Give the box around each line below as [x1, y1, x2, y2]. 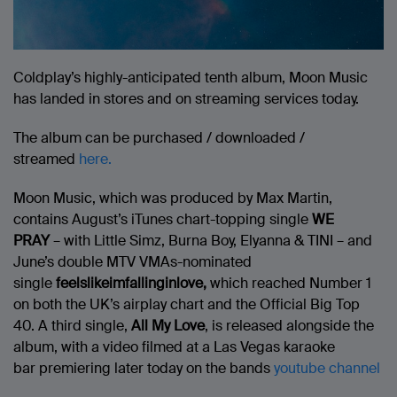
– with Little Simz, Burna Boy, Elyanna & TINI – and [53, 231, 372, 251]
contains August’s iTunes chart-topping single [13, 210, 312, 230]
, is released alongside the [205, 316, 374, 336]
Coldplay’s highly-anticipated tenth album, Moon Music [13, 68, 368, 88]
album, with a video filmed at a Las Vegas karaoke [13, 338, 335, 357]
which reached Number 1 [210, 274, 371, 293]
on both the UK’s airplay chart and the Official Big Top [13, 295, 360, 315]
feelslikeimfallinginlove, [52, 274, 210, 293]
